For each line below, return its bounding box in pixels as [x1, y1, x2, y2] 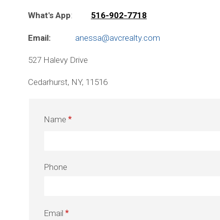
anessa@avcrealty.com [75, 32, 160, 43]
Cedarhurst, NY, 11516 [28, 77, 108, 87]
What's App [28, 10, 71, 21]
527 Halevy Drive [28, 55, 88, 65]
